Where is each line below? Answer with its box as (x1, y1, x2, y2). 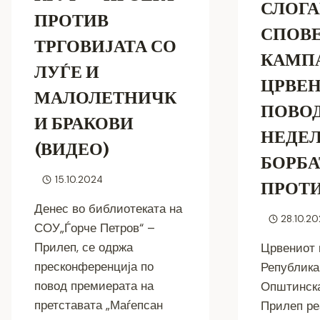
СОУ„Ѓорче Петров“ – (34, 220, 155, 236)
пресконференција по (34, 259, 154, 275)
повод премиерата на (34, 278, 154, 294)
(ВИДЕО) (34, 137, 109, 161)
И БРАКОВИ (34, 111, 134, 136)
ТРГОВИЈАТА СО (34, 34, 176, 59)
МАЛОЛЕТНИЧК (34, 86, 176, 110)
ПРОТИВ (34, 9, 109, 33)
